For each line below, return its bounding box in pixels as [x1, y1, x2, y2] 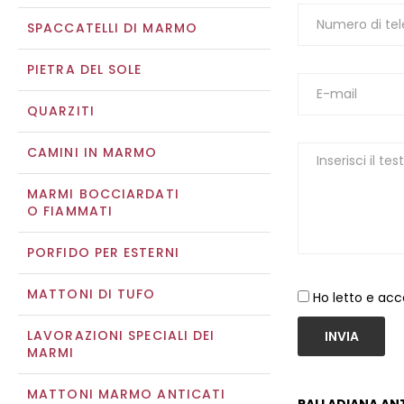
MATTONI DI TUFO [27, 285, 156, 303]
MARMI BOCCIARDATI [27, 185, 179, 203]
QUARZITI [27, 102, 95, 120]
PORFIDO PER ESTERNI [27, 243, 179, 262]
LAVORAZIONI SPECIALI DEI [27, 326, 216, 344]
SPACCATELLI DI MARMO [27, 19, 197, 37]
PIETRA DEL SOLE [27, 60, 142, 78]
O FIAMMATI [27, 202, 113, 220]
